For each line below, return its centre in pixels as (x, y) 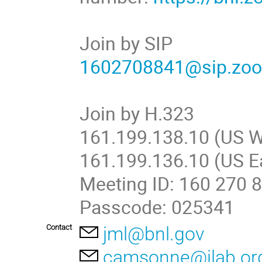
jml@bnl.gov (154, 234)
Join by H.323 (137, 113)
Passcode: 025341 (157, 206)
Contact (59, 227)
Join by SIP (126, 43)
